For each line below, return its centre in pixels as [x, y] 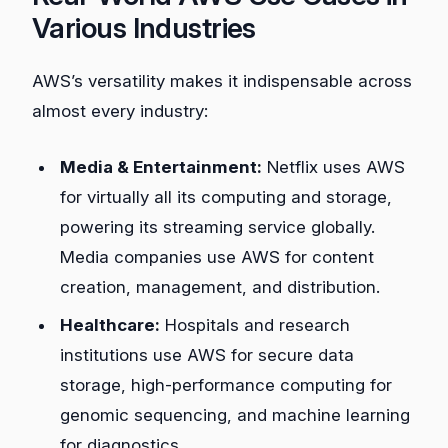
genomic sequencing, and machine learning [235, 414]
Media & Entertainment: [161, 166]
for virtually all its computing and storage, [226, 196]
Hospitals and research [255, 324]
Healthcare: [110, 324]
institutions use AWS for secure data [207, 354]
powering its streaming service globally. [217, 226]
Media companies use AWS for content [217, 256]
